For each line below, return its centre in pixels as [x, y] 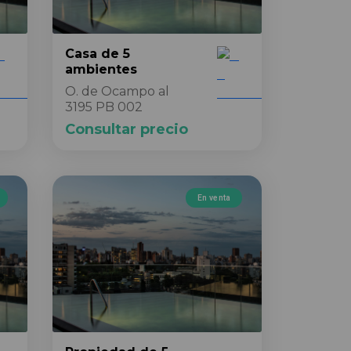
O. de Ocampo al [117, 91]
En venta [214, 197]
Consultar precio [127, 129]
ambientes [101, 69]
